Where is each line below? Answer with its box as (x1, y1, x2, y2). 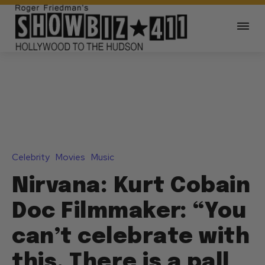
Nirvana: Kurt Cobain (12, 176, 250, 198)
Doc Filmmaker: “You (12, 201, 247, 223)
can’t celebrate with (12, 227, 250, 248)
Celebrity (12, 151, 50, 164)
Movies (56, 151, 85, 164)
